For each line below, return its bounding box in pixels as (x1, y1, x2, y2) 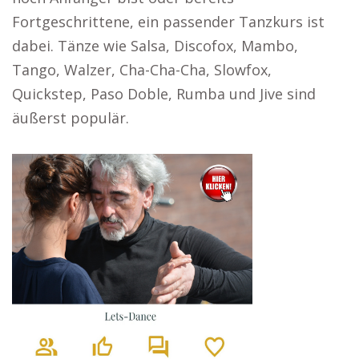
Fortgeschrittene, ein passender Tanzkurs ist (12, 12, 325, 31)
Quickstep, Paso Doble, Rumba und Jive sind (12, 84, 316, 103)
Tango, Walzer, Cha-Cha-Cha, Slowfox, (12, 60, 272, 79)
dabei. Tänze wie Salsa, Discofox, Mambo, (12, 36, 298, 55)
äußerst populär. (12, 108, 129, 127)
